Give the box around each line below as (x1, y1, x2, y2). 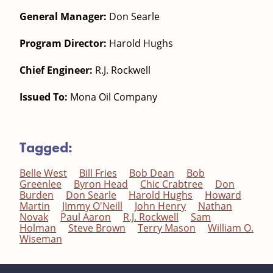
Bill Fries (79, 166, 117, 180)
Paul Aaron (60, 210, 111, 224)
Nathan (198, 199, 232, 213)
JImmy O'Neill (62, 199, 122, 213)
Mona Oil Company (70, 90, 157, 104)
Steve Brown (68, 221, 126, 235)
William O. (208, 221, 253, 235)
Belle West (19, 166, 67, 180)
